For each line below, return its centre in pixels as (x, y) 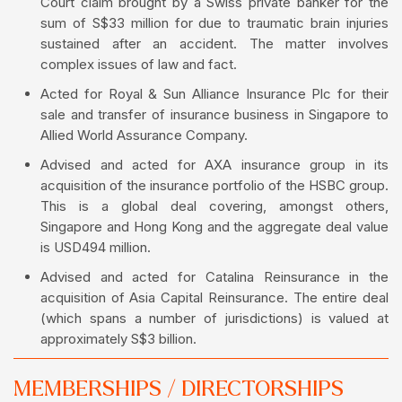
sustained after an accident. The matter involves (214, 44)
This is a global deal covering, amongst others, (214, 206)
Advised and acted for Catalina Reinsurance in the (214, 277)
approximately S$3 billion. (118, 339)
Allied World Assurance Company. (144, 135)
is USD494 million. (96, 248)
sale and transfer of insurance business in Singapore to (214, 115)
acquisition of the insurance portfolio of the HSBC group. (214, 186)
